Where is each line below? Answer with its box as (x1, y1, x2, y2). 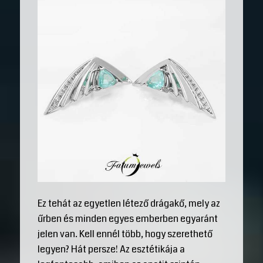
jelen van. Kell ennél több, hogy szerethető (37, 227, 213, 241)
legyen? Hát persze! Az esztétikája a (37, 242, 185, 256)
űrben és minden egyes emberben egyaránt (37, 211, 218, 225)
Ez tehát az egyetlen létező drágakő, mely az (37, 196, 220, 210)
